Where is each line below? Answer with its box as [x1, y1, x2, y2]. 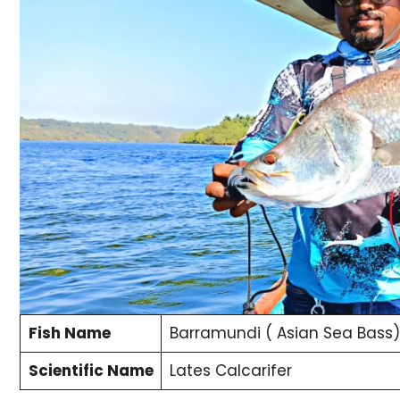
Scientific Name [28, 359, 154, 381]
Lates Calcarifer [169, 359, 292, 381]
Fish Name [28, 321, 111, 344]
